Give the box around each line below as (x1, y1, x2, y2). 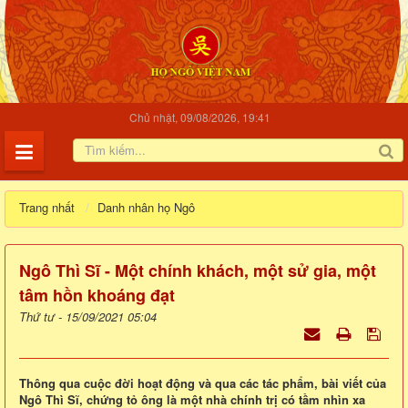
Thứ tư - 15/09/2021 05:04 (19, 308, 157, 326)
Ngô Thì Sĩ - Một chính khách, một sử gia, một (19, 259, 376, 283)
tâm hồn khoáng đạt (19, 283, 175, 308)
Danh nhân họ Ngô (97, 199, 195, 217)
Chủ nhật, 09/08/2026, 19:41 (128, 109, 270, 126)
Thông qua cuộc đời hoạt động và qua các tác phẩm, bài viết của (19, 374, 386, 393)
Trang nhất (19, 199, 75, 217)
